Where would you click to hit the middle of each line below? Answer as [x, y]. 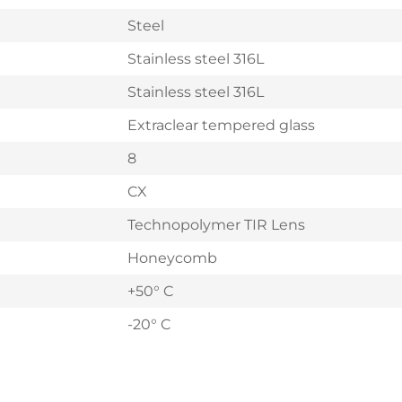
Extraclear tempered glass [221, 125]
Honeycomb [172, 258]
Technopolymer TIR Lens [216, 225]
